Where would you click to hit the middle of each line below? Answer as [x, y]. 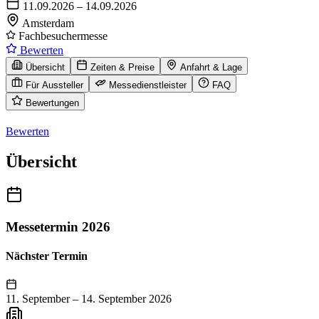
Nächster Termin [47, 256]
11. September [38, 298]
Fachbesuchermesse [62, 36]
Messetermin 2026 [58, 226]
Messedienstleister [148, 85]
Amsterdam [48, 23]
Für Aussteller [54, 85]
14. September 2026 [126, 298]
